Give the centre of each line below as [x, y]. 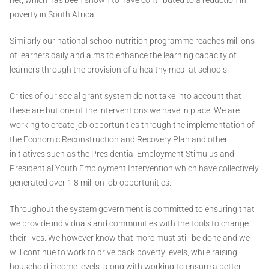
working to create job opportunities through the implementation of [132, 125]
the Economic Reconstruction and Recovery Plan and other [119, 139]
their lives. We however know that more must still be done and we [130, 237]
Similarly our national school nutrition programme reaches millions [132, 41]
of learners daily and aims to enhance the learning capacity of [123, 55]
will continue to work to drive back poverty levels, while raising [123, 252]
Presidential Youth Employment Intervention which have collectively [134, 168]
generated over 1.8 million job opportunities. [90, 182]
